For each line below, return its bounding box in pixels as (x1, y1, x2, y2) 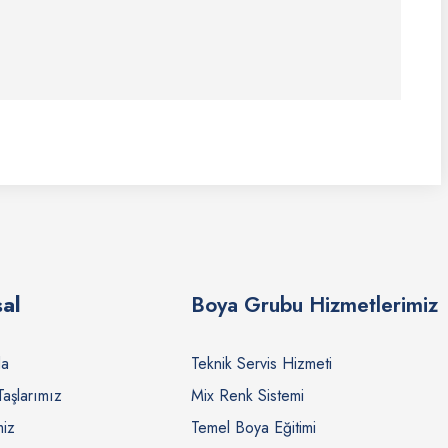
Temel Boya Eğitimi (190, 416, 316, 439)
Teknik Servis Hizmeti (190, 352, 332, 375)
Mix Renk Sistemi (190, 384, 304, 407)
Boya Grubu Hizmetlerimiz (190, 290, 438, 320)
